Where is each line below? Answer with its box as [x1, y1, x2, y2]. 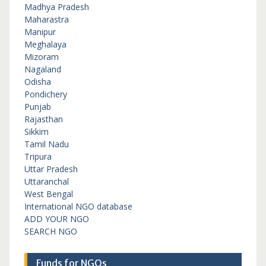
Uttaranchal [24, 176, 69, 187]
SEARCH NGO [24, 226, 77, 237]
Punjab [24, 101, 51, 112]
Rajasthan [24, 113, 63, 125]
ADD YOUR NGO [24, 213, 89, 224]
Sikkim [24, 126, 49, 137]
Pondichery [24, 88, 67, 100]
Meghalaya [24, 39, 66, 50]
